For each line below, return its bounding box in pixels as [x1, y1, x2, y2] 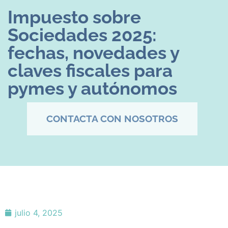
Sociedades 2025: [8, 24, 157, 46]
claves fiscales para [8, 60, 173, 81]
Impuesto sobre [8, 7, 141, 28]
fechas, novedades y [8, 42, 179, 64]
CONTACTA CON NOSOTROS [46, 113, 178, 125]
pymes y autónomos [8, 78, 177, 99]
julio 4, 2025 [15, 208, 63, 218]
